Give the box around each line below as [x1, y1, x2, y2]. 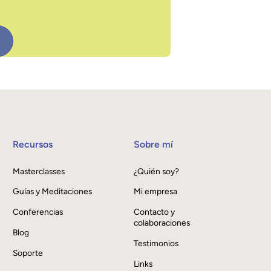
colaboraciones [133, 218, 190, 228]
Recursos [13, 138, 53, 150]
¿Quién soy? [133, 166, 179, 176]
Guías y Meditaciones [13, 186, 93, 197]
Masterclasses [13, 166, 65, 176]
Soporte [13, 247, 44, 258]
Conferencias [13, 207, 64, 217]
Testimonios [133, 238, 178, 248]
